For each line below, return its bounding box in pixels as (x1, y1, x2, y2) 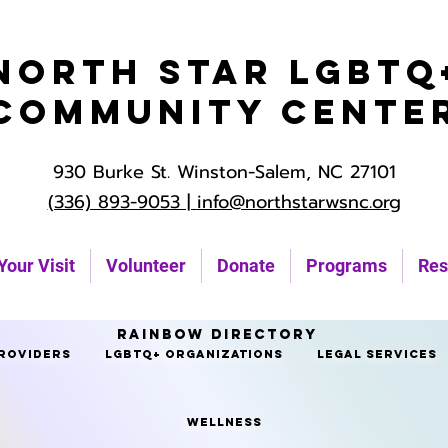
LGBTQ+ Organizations (105, 347, 283, 361)
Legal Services (317, 347, 437, 361)
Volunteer (106, 255, 186, 276)
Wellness (186, 415, 262, 429)
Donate (217, 255, 275, 276)
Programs (306, 255, 387, 276)
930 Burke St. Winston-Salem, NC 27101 (52, 158, 396, 186)
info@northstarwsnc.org (196, 188, 401, 216)
